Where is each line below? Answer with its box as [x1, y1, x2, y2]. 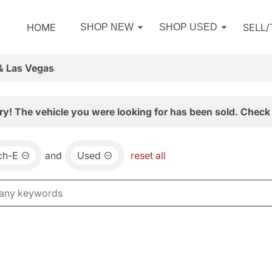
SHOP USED [159, 22, 217, 32]
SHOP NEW [80, 22, 134, 32]
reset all [131, 149, 166, 161]
